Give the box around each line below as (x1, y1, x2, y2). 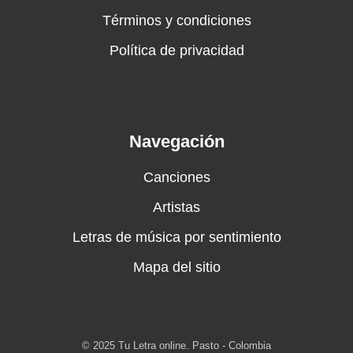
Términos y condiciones (102, 13, 251, 29)
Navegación (128, 132, 225, 152)
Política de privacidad (109, 43, 244, 59)
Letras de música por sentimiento (72, 229, 281, 246)
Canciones (143, 169, 210, 186)
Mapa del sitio (132, 259, 221, 276)
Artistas (153, 199, 200, 216)
